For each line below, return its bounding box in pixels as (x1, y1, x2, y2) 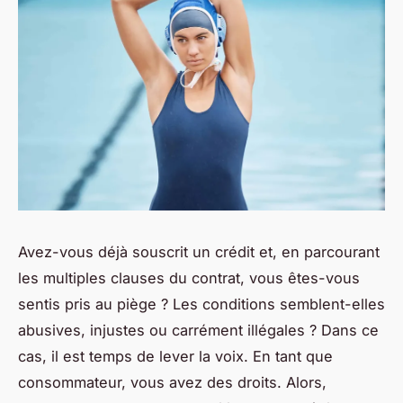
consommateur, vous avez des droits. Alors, (18, 372, 327, 391)
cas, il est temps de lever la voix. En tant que (18, 346, 333, 365)
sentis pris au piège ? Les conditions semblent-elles (18, 294, 385, 313)
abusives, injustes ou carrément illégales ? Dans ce (18, 320, 379, 339)
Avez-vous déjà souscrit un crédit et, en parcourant (18, 242, 380, 261)
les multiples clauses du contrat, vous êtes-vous (18, 268, 360, 287)
